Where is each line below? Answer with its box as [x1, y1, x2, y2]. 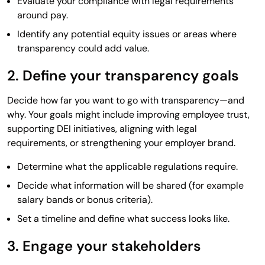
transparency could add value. [17, 41, 149, 54]
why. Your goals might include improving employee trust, [7, 108, 250, 121]
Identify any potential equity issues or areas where [17, 27, 237, 40]
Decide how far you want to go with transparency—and [7, 93, 244, 106]
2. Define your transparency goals [7, 66, 239, 85]
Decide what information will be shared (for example [17, 179, 244, 192]
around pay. [17, 8, 68, 21]
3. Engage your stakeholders [7, 236, 201, 255]
